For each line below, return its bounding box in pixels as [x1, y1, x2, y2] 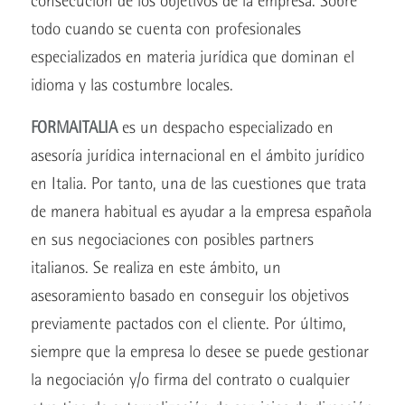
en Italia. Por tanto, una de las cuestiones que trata [30, 174, 366, 193]
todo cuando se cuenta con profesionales [30, 18, 301, 38]
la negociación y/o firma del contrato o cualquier [30, 370, 350, 390]
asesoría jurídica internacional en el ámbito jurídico [30, 146, 364, 165]
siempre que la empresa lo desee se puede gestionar [30, 342, 369, 362]
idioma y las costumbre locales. [30, 74, 233, 94]
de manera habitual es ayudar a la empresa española [30, 202, 372, 221]
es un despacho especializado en [121, 118, 334, 137]
